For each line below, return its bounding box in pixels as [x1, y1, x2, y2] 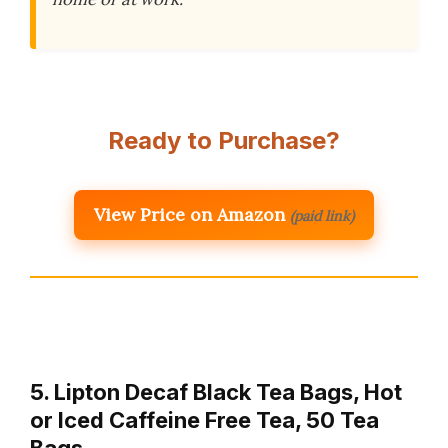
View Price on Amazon [94, 202, 285, 226]
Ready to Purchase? [108, 125, 340, 155]
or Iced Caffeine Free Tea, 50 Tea [30, 406, 379, 433]
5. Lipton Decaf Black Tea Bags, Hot [30, 378, 402, 405]
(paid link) [290, 206, 354, 225]
